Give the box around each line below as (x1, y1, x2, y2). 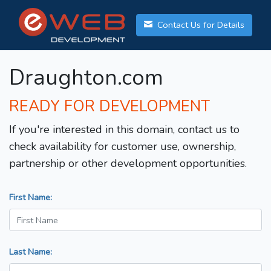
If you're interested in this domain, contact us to (9, 122, 240, 137)
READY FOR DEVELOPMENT (9, 96, 210, 117)
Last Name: (9, 246, 52, 258)
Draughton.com (9, 63, 163, 93)
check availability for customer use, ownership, (9, 139, 236, 154)
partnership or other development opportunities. (9, 156, 247, 171)
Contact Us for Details (155, 19, 244, 31)
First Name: (9, 191, 52, 204)
